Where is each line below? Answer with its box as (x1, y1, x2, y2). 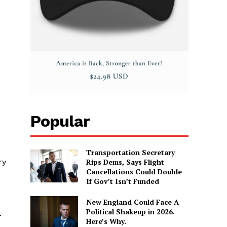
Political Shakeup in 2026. (86, 206, 175, 216)
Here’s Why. (86, 216, 126, 226)
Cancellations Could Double (86, 166, 182, 176)
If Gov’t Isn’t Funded (86, 176, 159, 186)
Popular (30, 111, 90, 131)
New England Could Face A (86, 197, 179, 207)
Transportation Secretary (86, 147, 175, 157)
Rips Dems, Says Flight (86, 157, 164, 167)
